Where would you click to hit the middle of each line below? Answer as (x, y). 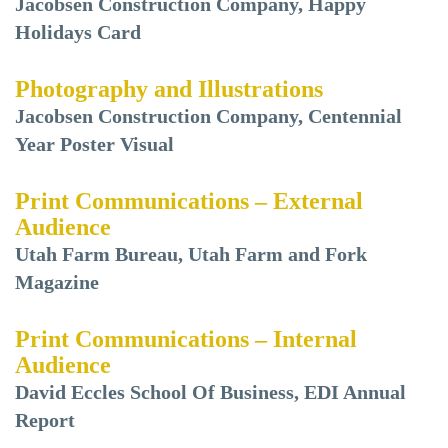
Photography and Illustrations (169, 89)
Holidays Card (78, 32)
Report (45, 420)
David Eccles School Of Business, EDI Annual (210, 392)
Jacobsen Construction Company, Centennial (208, 116)
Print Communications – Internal (186, 339)
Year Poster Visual (94, 144)
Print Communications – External (189, 201)
